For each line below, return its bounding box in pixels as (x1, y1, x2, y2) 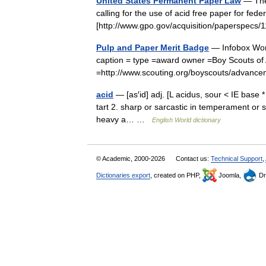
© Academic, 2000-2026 (96, 155, 167, 162)
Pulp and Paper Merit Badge (96, 43, 209, 52)
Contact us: (176, 155, 211, 162)
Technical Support (211, 155, 262, 162)
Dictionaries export (96, 172, 150, 179)
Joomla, (217, 172, 243, 179)
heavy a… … (96, 115, 152, 124)
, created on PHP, (150, 172, 202, 179)
